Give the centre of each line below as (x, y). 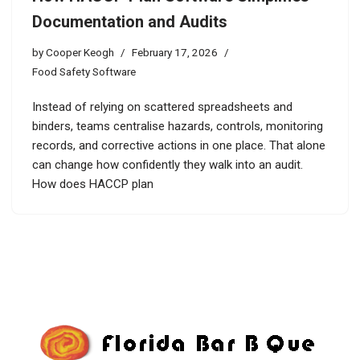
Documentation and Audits (130, 21)
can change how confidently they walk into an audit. (168, 164)
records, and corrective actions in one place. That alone (179, 145)
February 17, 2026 (175, 52)
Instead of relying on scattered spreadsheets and (162, 106)
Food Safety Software (84, 71)
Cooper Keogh (80, 52)
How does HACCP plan (93, 184)
